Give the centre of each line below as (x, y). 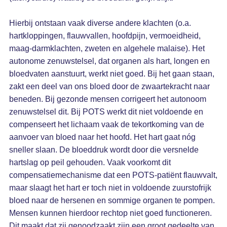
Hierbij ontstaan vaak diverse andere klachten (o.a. (100, 23)
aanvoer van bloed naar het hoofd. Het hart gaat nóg (102, 137)
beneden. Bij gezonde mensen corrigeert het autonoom (107, 99)
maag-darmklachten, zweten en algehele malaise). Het (107, 48)
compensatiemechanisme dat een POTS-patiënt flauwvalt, (113, 175)
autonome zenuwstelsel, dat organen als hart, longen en (109, 61)
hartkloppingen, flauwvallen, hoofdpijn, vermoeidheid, (105, 36)
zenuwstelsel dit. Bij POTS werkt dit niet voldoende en (106, 112)
